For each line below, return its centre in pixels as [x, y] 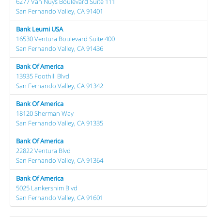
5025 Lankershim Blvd [47, 188]
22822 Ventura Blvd [43, 150]
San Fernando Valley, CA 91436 [60, 48]
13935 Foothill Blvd [43, 76]
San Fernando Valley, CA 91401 [60, 11]
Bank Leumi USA [39, 29]
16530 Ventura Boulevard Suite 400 [65, 39]
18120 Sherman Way [45, 113]
